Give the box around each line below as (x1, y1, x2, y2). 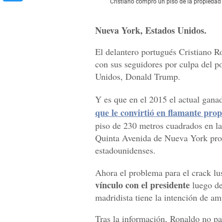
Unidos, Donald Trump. (95, 70, 180, 83)
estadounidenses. (95, 144, 156, 157)
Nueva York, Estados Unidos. (95, 24, 207, 37)
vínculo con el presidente (95, 178, 190, 192)
